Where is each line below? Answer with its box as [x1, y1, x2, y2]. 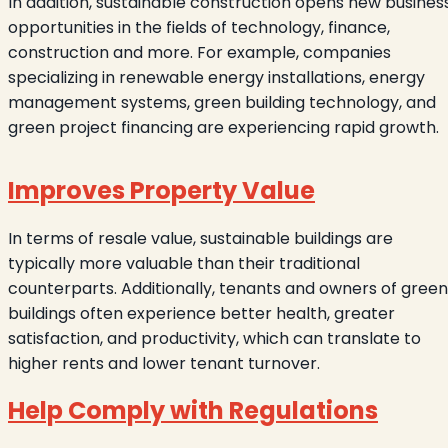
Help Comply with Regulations [8, 393, 378, 427]
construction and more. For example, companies [8, 40, 391, 64]
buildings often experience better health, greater [8, 301, 395, 325]
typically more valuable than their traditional [8, 251, 360, 275]
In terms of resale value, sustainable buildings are [8, 226, 393, 250]
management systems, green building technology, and [8, 90, 436, 114]
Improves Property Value [8, 173, 315, 207]
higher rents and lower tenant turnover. [8, 351, 320, 375]
